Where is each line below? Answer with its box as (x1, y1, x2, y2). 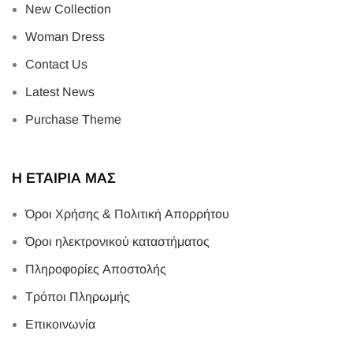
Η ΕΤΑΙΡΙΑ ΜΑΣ (12, 169, 116, 186)
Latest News (25, 84, 95, 98)
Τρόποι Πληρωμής (25, 289, 130, 303)
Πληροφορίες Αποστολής (25, 262, 166, 276)
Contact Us (25, 57, 87, 71)
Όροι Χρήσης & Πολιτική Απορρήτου (25, 206, 229, 221)
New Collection (25, 2, 111, 16)
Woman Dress (25, 29, 105, 43)
